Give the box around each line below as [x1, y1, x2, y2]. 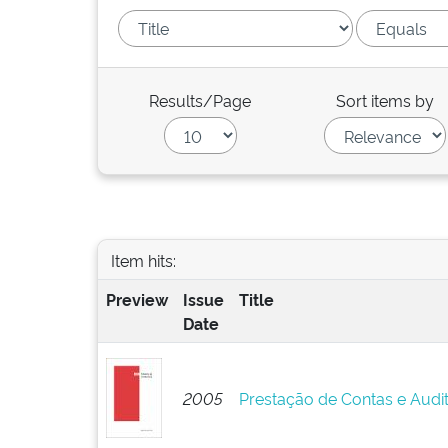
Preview [105, 288, 168, 310]
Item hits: [110, 248, 176, 271]
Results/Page [149, 89, 252, 111]
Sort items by [336, 89, 435, 111]
